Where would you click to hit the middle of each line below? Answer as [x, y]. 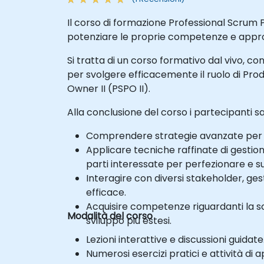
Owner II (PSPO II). [109, 88]
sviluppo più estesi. [129, 220]
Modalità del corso [110, 216]
